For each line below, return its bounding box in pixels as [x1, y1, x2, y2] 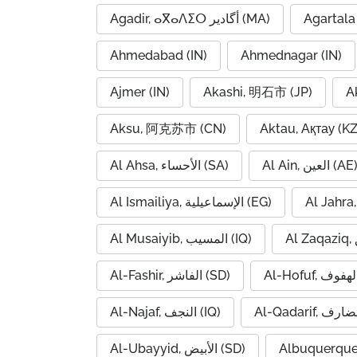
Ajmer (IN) [110, 84, 170, 100]
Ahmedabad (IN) [110, 48, 207, 63]
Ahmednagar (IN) [241, 48, 342, 63]
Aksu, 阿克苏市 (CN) [110, 121, 226, 136]
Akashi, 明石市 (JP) [203, 84, 312, 100]
